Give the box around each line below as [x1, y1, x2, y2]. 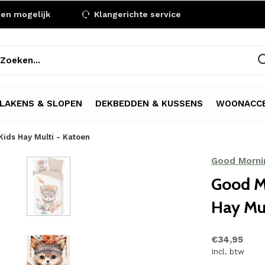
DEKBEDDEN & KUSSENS [95, 98, 203, 109]
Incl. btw [211, 247, 244, 256]
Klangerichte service [92, 9, 181, 19]
